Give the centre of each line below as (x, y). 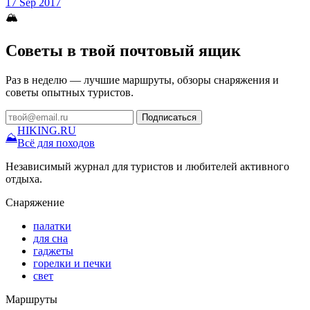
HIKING (37, 130)
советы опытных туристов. (70, 92)
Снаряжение (35, 202)
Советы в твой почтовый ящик (123, 50)
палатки (52, 226)
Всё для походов (56, 143)
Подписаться (169, 117)
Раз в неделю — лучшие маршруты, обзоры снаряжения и (142, 80)
